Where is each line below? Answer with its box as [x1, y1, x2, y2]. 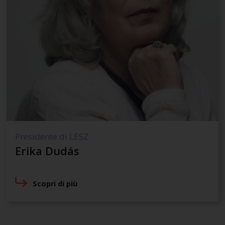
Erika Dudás [15, 143, 79, 158]
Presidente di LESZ [15, 130, 88, 142]
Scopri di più [33, 179, 78, 189]
